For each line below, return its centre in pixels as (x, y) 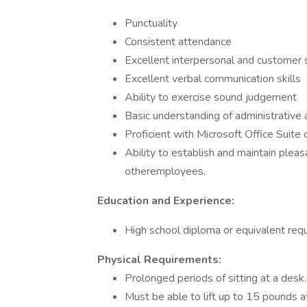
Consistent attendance (178, 42)
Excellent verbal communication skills (213, 79)
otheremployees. (165, 171)
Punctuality (151, 23)
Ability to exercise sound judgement (211, 97)
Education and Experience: (166, 201)
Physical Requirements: (159, 260)
